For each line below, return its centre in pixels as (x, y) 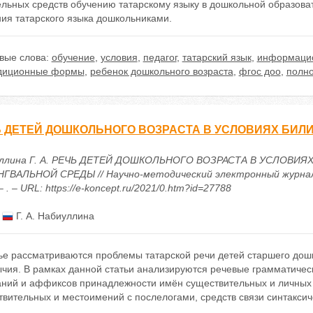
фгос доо (260, 71)
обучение (73, 57)
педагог (160, 57)
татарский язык (217, 57)
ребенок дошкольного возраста (161, 71)
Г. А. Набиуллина (53, 216)
